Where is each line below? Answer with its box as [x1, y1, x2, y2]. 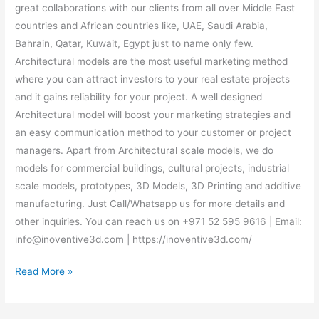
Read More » [15, 266, 73, 278]
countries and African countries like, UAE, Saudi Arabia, [15, 19, 268, 31]
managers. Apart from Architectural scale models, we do [15, 144, 274, 156]
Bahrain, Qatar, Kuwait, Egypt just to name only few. [15, 37, 254, 49]
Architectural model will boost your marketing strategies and [15, 108, 291, 120]
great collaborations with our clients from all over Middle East [15, 1, 296, 14]
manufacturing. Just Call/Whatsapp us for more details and [15, 197, 286, 209]
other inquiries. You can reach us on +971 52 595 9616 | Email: [15, 215, 303, 227]
